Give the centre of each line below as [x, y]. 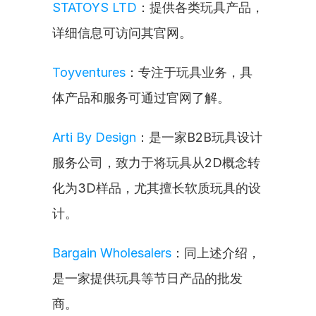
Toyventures [89, 72]
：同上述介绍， [216, 253]
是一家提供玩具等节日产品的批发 [147, 278]
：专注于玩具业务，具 [189, 72]
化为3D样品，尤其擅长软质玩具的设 [157, 188]
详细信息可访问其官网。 [122, 33]
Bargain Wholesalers [112, 253]
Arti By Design [94, 137]
